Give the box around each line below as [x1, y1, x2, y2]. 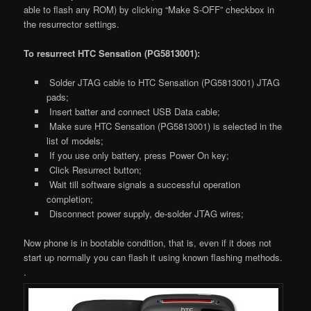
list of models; [46, 134, 103, 148]
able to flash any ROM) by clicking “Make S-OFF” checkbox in [24, 3, 275, 17]
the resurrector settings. [24, 17, 120, 31]
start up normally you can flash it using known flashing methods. [24, 251, 283, 264]
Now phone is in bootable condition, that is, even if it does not [24, 236, 272, 250]
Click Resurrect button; [46, 163, 142, 177]
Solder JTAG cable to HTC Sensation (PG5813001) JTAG [46, 76, 280, 90]
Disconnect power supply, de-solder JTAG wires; [46, 207, 244, 221]
